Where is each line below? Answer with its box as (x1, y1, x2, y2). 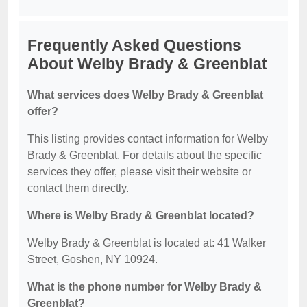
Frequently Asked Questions (27, 36, 241, 55)
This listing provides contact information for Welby (27, 133, 268, 145)
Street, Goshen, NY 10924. (27, 254, 158, 266)
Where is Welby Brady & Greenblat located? (27, 210, 254, 222)
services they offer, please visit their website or (27, 166, 251, 178)
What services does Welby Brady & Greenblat (27, 89, 263, 101)
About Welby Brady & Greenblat (27, 55, 267, 73)
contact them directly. (27, 182, 129, 195)
